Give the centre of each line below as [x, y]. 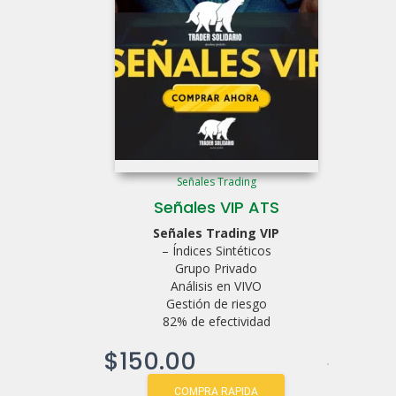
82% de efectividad [216, 321]
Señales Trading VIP [216, 233]
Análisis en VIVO [216, 286]
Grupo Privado [216, 268]
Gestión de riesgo [216, 304]
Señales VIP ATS [216, 207]
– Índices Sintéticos [216, 251]
